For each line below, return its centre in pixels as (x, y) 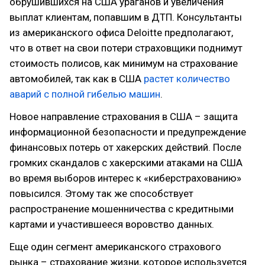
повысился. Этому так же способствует (101, 193)
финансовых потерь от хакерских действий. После (125, 147)
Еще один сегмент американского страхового (115, 247)
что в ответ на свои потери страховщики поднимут (126, 48)
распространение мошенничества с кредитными (122, 209)
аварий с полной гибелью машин (85, 94)
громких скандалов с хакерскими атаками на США (126, 163)
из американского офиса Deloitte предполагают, (121, 33)
